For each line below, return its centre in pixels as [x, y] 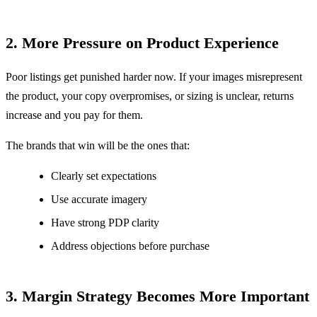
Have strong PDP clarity [105, 223]
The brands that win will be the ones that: [98, 146]
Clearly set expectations [104, 176]
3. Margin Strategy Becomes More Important [157, 296]
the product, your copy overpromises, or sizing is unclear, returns [150, 96]
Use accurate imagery [99, 200]
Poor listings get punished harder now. [91, 77]
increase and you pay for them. [74, 115]
